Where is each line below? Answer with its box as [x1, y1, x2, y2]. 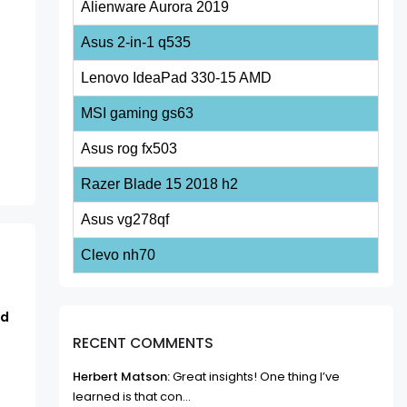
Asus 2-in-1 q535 [81, 35, 192, 51]
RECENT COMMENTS [73, 333, 214, 352]
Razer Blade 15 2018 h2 [81, 176, 239, 193]
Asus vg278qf [81, 212, 170, 228]
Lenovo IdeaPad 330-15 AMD [81, 70, 273, 86]
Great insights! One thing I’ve [170, 368, 341, 386]
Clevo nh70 [81, 247, 156, 263]
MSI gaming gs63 [81, 105, 194, 122]
